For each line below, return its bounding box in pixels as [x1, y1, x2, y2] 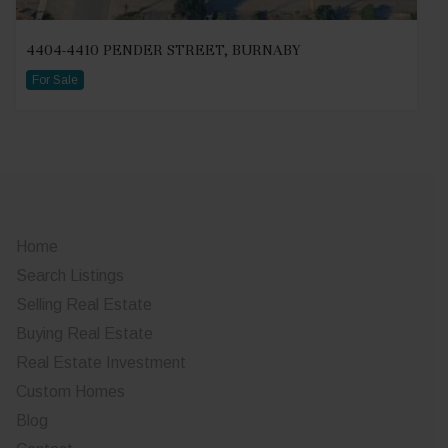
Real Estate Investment [16, 354, 186, 371]
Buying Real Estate [16, 325, 153, 342]
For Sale [32, 73, 78, 87]
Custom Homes [16, 383, 125, 400]
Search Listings [16, 267, 124, 284]
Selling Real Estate [16, 296, 152, 313]
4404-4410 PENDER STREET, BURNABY [26, 41, 300, 59]
